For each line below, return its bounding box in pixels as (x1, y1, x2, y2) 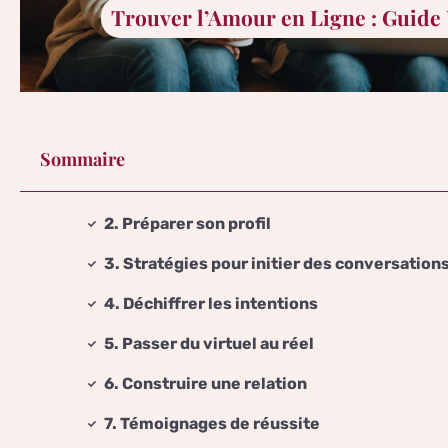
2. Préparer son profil (104, 214, 271, 234)
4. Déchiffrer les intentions (104, 294, 318, 314)
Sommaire (40, 147, 125, 172)
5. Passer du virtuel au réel (104, 334, 314, 354)
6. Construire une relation (104, 374, 307, 394)
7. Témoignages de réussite (104, 414, 320, 434)
